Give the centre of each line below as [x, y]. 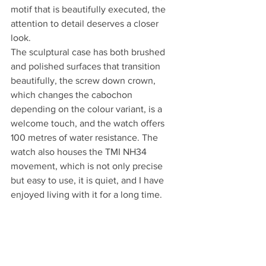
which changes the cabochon [73, 94]
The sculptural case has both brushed [89, 52]
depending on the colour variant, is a [88, 109]
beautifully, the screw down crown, [84, 80]
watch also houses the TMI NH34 [80, 151]
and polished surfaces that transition [87, 66]
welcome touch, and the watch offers [89, 123]
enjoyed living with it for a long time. [86, 194]
